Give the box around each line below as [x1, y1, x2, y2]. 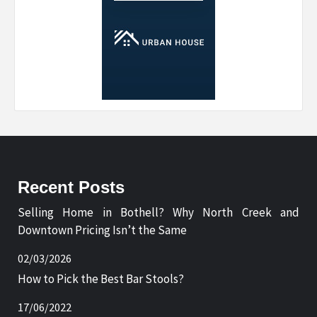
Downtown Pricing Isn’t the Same [18, 221, 187, 238]
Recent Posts [18, 177, 125, 197]
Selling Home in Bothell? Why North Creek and [18, 204, 299, 220]
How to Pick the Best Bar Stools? [18, 270, 184, 287]
